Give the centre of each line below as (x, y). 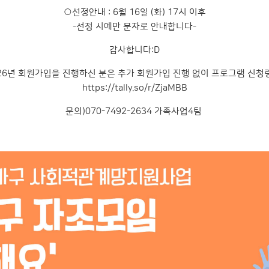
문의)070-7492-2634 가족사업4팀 (134, 111)
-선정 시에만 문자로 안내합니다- (134, 27)
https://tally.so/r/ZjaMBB (134, 88)
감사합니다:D (134, 50)
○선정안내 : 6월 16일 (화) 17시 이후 (134, 12)
